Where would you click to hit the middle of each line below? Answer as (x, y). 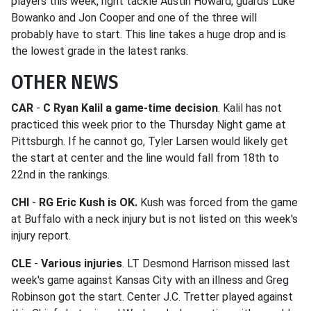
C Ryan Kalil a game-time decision (131, 108)
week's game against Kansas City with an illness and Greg (150, 280)
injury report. (41, 236)
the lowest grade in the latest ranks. (100, 51)
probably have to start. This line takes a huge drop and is (149, 34)
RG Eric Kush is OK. (88, 202)
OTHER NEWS (65, 82)
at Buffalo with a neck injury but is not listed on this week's (154, 219)
